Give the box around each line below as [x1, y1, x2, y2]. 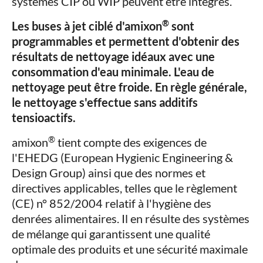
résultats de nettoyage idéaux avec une [12, 49, 215, 64]
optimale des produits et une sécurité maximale [12, 242, 248, 257]
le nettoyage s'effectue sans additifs [12, 95, 198, 110]
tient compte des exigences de [55, 135, 207, 150]
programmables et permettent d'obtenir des [12, 34, 240, 49]
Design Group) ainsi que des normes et [12, 166, 205, 180]
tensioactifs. [12, 110, 76, 125]
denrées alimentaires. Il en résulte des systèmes [12, 211, 249, 226]
